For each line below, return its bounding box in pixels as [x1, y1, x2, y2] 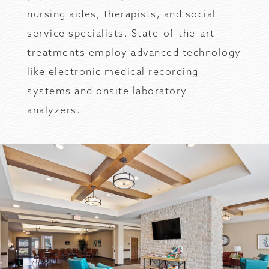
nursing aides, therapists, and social [27, 8, 216, 20]
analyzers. [27, 104, 80, 116]
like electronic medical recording [27, 65, 199, 77]
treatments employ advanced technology [27, 46, 241, 58]
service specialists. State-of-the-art [27, 27, 215, 39]
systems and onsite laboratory [27, 85, 187, 97]
